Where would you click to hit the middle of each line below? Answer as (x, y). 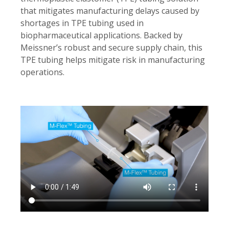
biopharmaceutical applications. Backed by (101, 35)
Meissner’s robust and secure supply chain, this (111, 48)
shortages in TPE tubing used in (82, 23)
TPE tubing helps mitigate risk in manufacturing (113, 60)
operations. (42, 72)
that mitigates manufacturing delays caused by (110, 11)
